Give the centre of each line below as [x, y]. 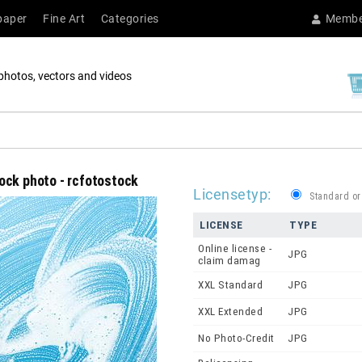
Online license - [235, 249]
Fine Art [64, 19]
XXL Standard [230, 285]
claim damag [229, 261]
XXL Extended [230, 312]
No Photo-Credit [236, 339]
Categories [130, 19]
